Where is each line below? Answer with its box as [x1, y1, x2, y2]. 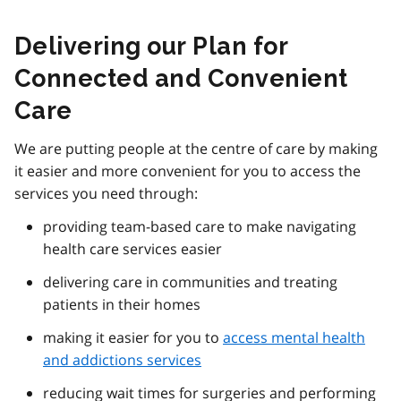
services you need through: [14, 183, 198, 204]
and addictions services [43, 350, 201, 371]
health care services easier [43, 239, 222, 260]
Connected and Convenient [14, 64, 348, 93]
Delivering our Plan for [14, 32, 289, 61]
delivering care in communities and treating [43, 272, 337, 293]
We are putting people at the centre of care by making [14, 139, 378, 159]
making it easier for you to [43, 328, 223, 348]
